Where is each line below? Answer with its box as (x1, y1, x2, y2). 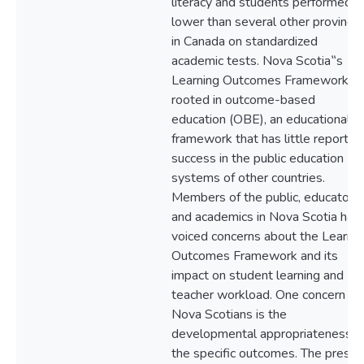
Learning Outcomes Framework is (171, 71, 361, 89)
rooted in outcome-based (171, 91, 315, 109)
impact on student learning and (171, 266, 344, 284)
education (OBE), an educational (171, 110, 350, 128)
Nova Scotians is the (171, 305, 287, 323)
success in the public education (171, 149, 344, 167)
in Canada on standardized (171, 32, 318, 50)
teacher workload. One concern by (171, 286, 362, 304)
